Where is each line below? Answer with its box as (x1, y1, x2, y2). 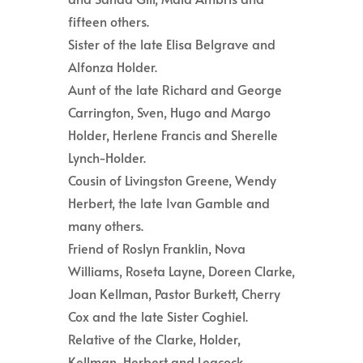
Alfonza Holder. (68, 58, 157, 76)
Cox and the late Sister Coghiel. (68, 307, 248, 326)
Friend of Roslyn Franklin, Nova (68, 239, 246, 258)
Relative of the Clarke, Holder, (68, 330, 241, 348)
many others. (68, 216, 143, 235)
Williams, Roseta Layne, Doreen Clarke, (68, 262, 295, 280)
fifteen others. (68, 12, 149, 31)
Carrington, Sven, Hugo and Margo (68, 103, 271, 122)
